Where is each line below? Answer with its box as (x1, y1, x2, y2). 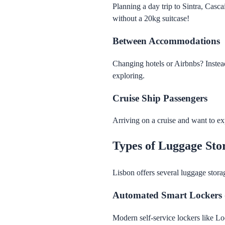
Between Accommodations (113, 36, 220, 47)
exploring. (113, 71, 145, 80)
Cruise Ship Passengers (113, 92, 207, 103)
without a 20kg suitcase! (113, 14, 189, 23)
